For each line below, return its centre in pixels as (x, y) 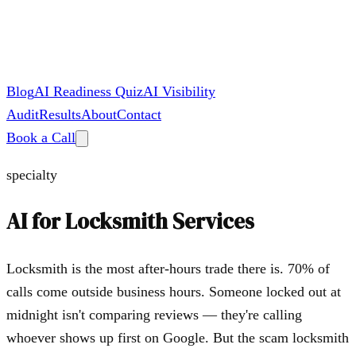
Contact (139, 114)
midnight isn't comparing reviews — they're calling (154, 314)
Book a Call (41, 137)
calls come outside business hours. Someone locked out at (174, 291)
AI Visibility (179, 91)
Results (60, 114)
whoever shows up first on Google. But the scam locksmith (178, 337)
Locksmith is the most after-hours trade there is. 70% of (168, 268)
